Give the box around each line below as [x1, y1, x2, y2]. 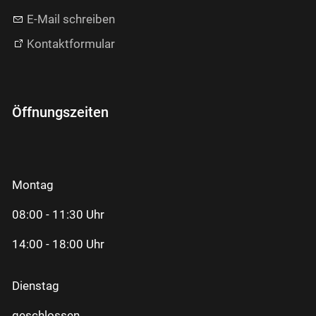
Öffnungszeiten [12, 103, 109, 121]
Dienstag [12, 279, 59, 293]
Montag [12, 178, 54, 193]
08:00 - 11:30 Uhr [12, 207, 104, 222]
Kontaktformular [27, 36, 115, 51]
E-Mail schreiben [27, 11, 115, 26]
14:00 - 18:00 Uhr [12, 237, 104, 252]
